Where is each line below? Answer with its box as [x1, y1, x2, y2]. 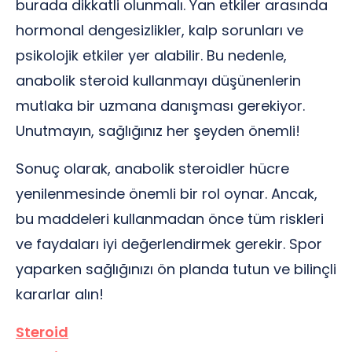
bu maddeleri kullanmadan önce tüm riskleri [16, 209, 324, 229]
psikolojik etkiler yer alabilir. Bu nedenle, [16, 46, 287, 65]
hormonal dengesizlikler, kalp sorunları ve [16, 20, 303, 40]
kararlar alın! [16, 284, 104, 304]
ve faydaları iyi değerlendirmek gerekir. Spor [16, 234, 322, 254]
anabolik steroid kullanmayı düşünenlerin [16, 71, 301, 90]
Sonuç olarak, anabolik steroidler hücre [16, 159, 289, 178]
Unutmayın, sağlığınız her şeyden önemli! [16, 121, 300, 141]
